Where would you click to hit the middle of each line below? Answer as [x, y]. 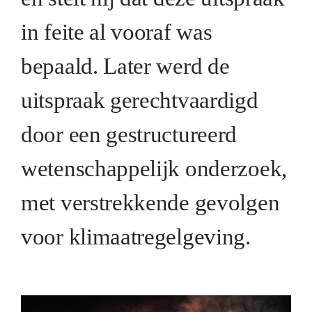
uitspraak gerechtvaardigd [140, 100]
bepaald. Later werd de [125, 66]
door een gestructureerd [129, 134]
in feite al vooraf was [117, 32]
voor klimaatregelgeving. [136, 236]
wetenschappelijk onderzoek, [154, 168]
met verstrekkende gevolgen [150, 202]
